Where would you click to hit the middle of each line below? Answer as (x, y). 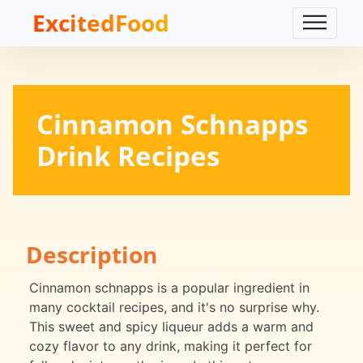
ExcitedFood (101, 23)
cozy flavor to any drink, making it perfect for (171, 346)
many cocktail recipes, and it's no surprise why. (174, 307)
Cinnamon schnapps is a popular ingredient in (169, 288)
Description (92, 255)
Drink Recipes (128, 156)
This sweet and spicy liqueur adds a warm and (171, 327)
